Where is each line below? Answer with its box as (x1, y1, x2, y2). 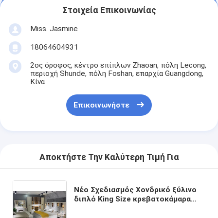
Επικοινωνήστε (73, 101, 129, 110)
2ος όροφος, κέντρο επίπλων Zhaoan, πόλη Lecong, (30, 60, 206, 70)
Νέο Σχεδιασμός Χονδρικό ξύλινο (74, 185, 197, 194)
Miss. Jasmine (30, 24, 78, 33)
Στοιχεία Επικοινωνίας (62, 5, 156, 16)
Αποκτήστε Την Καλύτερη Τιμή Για (39, 152, 179, 163)
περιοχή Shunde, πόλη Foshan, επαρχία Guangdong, (30, 69, 203, 78)
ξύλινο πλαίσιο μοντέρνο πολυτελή (74, 203, 205, 213)
